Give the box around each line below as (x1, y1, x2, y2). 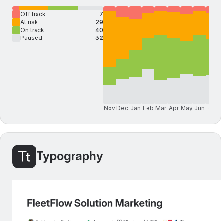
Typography (36, 149, 103, 163)
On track (20, 26, 44, 34)
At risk (20, 18, 38, 26)
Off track (20, 10, 46, 18)
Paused (20, 34, 42, 41)
